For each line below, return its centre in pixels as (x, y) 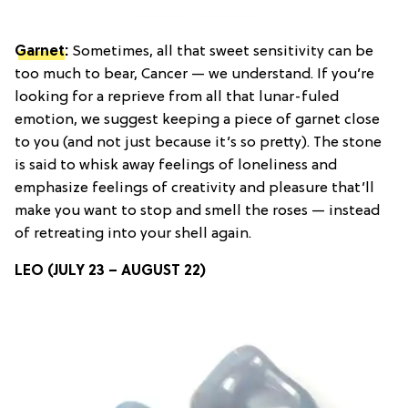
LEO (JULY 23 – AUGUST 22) (110, 271)
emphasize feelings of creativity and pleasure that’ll (194, 188)
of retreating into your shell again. (133, 234)
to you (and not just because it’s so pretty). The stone (198, 143)
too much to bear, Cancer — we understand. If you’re (194, 74)
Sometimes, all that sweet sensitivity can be (223, 51)
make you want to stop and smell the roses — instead (197, 211)
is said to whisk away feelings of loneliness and (176, 165)
